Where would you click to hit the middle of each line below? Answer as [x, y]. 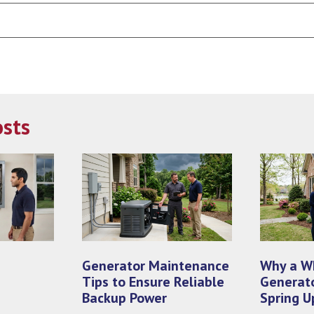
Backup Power [125, 298]
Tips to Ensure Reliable [153, 282]
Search [167, 8]
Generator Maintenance [156, 266]
